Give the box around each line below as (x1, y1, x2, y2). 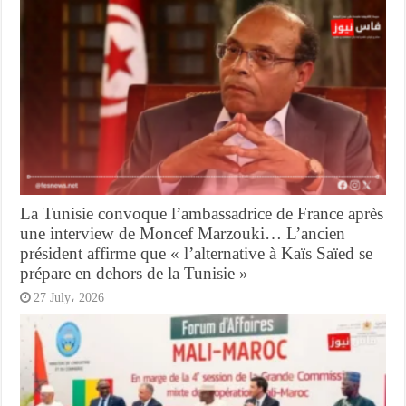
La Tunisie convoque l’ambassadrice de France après (20, 203, 384, 223)
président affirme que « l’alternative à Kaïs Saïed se (20, 243, 373, 263)
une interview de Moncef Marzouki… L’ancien (20, 223, 346, 243)
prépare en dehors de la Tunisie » (20, 263, 249, 283)
